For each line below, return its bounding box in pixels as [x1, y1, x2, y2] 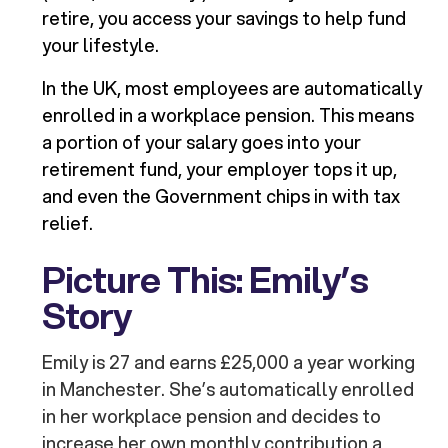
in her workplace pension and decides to [42, 403, 382, 430]
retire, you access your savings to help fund [42, 5, 407, 32]
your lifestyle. [42, 32, 160, 59]
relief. [42, 210, 94, 237]
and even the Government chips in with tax [42, 183, 401, 210]
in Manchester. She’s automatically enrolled [42, 376, 415, 403]
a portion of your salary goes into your [42, 129, 362, 156]
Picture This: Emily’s [42, 253, 369, 306]
